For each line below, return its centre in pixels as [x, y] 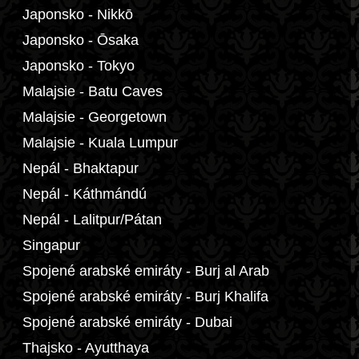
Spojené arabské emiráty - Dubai [127, 322]
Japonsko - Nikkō [78, 14]
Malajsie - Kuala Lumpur [100, 143]
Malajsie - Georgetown [95, 117]
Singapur [51, 245]
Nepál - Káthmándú [85, 194]
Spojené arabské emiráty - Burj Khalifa [145, 296]
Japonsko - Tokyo [79, 66]
